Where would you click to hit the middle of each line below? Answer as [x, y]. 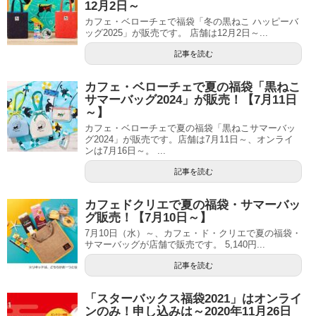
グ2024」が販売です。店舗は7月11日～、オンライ [189, 139]
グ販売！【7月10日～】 [148, 217]
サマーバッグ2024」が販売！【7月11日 [191, 99]
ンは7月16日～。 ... [125, 150]
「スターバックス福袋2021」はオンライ [193, 298]
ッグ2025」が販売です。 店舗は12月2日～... [176, 32]
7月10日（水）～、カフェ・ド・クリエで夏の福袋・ [193, 233]
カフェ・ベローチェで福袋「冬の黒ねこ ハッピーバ [192, 21]
